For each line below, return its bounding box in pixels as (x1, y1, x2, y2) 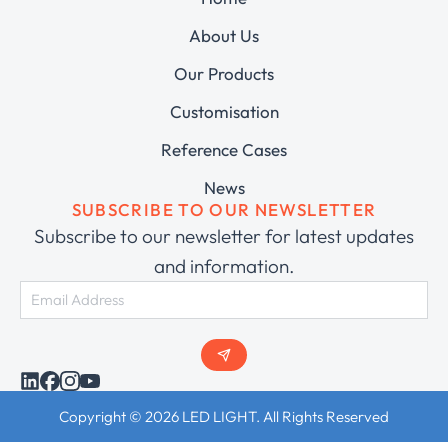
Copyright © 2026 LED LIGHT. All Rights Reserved (59, 406, 389, 426)
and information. (154, 253, 294, 278)
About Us (189, 24, 259, 46)
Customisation (169, 100, 279, 122)
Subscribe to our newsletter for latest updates (34, 223, 414, 248)
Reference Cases (161, 138, 287, 160)
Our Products (174, 62, 274, 84)
